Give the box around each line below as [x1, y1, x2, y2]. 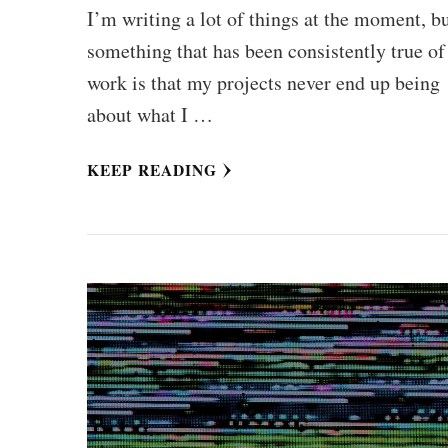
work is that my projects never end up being [87, 69, 441, 97]
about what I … [87, 101, 214, 129]
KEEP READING [87, 159, 218, 182]
